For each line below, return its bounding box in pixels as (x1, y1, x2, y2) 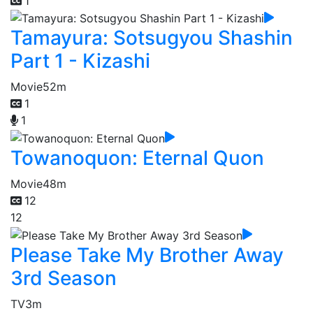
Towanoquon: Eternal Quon (10, 146, 264, 170)
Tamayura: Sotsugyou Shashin (10, 26, 293, 50)
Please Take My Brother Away (10, 242, 284, 267)
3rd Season (10, 265, 117, 290)
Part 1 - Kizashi (10, 49, 150, 73)
